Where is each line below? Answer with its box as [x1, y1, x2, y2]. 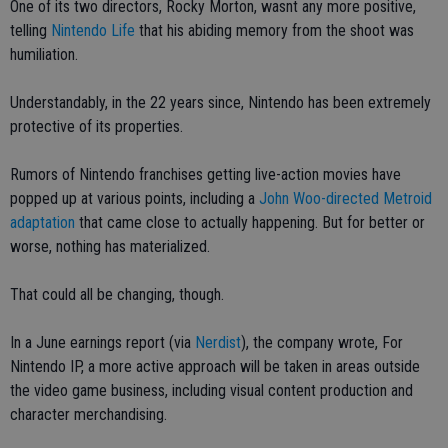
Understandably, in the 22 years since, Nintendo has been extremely [10, 92, 431, 112]
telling [10, 20, 51, 40]
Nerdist [195, 332, 241, 352]
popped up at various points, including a [10, 188, 259, 208]
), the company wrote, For [241, 332, 403, 352]
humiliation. [10, 44, 78, 64]
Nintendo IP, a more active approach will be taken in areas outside [10, 356, 420, 376]
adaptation [10, 212, 75, 232]
